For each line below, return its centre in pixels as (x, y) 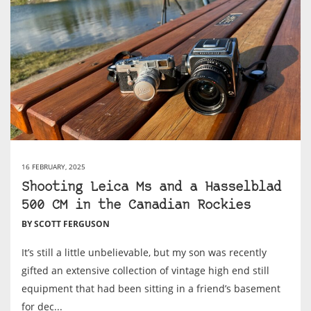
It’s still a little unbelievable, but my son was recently (144, 253)
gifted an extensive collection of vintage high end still (145, 271)
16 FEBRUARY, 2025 (53, 167)
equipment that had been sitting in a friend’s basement (151, 289)
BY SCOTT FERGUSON (66, 224)
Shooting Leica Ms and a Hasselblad (151, 188)
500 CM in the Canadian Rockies (136, 206)
